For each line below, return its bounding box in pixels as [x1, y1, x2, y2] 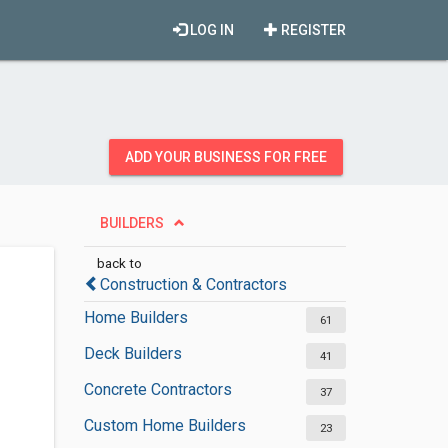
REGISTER [278, 22, 346, 38]
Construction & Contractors [99, 275, 287, 294]
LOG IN [187, 22, 234, 38]
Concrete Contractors [83, 380, 232, 399]
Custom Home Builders [83, 416, 246, 435]
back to [96, 255, 142, 271]
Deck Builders [83, 344, 182, 363]
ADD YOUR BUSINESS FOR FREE [125, 149, 327, 165]
